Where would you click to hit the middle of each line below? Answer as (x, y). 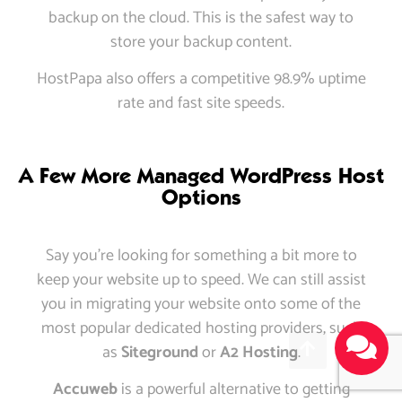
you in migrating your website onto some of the (201, 304)
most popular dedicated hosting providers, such (201, 328)
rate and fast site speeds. (201, 104)
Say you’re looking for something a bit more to (201, 255)
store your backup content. (201, 42)
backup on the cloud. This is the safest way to (201, 17)
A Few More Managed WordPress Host (201, 175)
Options (201, 197)
